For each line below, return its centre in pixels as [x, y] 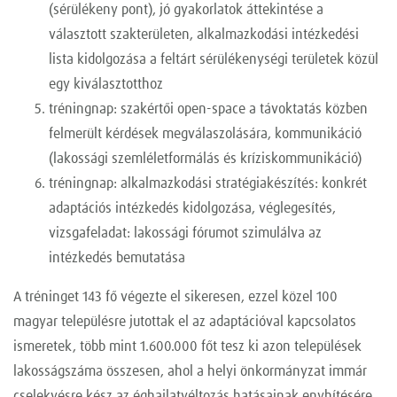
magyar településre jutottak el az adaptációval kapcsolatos [185, 322]
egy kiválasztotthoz [106, 85]
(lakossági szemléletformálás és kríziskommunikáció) [205, 159]
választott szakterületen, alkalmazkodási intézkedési [204, 35]
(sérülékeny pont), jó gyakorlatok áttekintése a [186, 10]
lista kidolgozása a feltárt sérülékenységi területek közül [214, 60]
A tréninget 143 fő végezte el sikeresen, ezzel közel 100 [175, 297]
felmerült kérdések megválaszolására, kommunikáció [205, 134]
